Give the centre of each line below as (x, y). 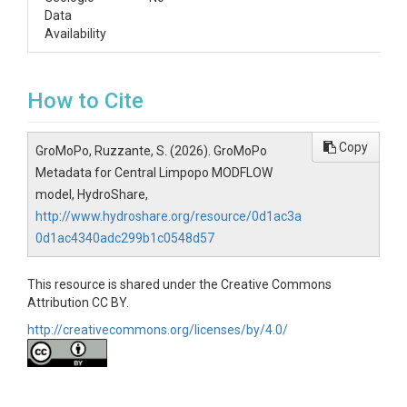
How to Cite (85, 101)
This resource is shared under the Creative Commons (179, 284)
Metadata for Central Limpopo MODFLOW (154, 173)
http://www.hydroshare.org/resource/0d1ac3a (169, 216)
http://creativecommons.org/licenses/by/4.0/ (158, 330)
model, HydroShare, (92, 194)
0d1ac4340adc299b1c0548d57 (125, 238)
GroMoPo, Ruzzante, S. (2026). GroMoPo (151, 151)
